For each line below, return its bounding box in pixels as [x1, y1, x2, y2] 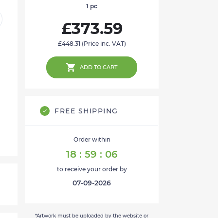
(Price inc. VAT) [80, 40, 126, 48]
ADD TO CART [80, 64, 117, 71]
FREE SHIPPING [54, 107, 118, 116]
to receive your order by [56, 165, 127, 173]
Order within [73, 136, 110, 144]
